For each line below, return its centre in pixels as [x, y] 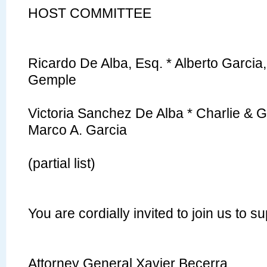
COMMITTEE [111, 13]
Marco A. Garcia [77, 130]
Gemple [52, 80]
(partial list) [62, 164]
